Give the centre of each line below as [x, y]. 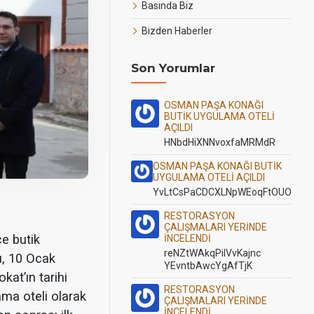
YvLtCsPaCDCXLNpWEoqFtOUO [222, 192]
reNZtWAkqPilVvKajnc [212, 253]
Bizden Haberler [177, 31]
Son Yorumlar [173, 68]
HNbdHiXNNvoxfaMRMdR [220, 142]
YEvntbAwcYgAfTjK [208, 266]
